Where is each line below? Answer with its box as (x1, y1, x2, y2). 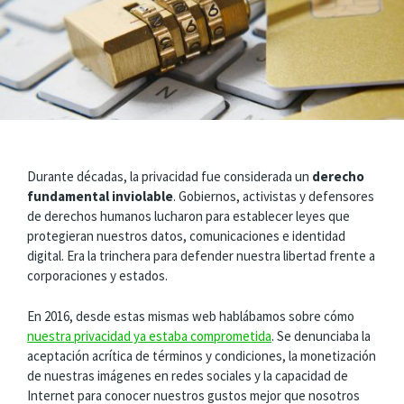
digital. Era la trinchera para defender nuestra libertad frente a (27, 247, 375, 264)
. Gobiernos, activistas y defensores (173, 188, 374, 205)
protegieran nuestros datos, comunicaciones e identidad (27, 227, 345, 244)
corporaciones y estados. (27, 267, 168, 284)
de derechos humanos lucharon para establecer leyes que (27, 207, 350, 225)
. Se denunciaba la (271, 326, 371, 344)
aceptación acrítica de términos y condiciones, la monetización (27, 346, 376, 364)
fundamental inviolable (27, 188, 173, 205)
